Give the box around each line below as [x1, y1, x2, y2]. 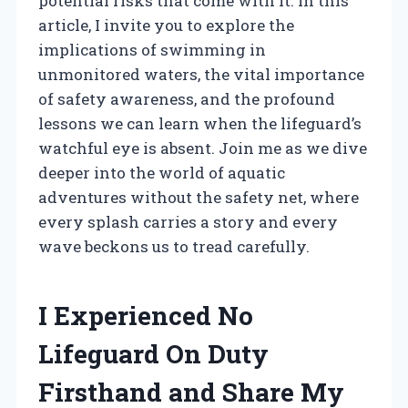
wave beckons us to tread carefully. [38, 235, 310, 257]
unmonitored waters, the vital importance [38, 63, 364, 85]
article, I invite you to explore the [38, 14, 294, 36]
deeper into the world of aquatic [38, 161, 285, 183]
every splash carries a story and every [38, 210, 338, 232]
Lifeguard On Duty [38, 336, 269, 371]
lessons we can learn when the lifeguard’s [38, 112, 362, 134]
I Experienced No [38, 298, 253, 332]
